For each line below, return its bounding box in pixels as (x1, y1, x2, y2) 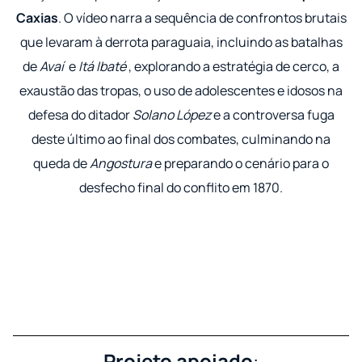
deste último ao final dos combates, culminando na (32, 130, 330, 149)
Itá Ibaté (78, 57, 126, 76)
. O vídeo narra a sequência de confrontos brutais (57, 9, 347, 27)
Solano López (132, 106, 211, 124)
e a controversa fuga (210, 106, 335, 124)
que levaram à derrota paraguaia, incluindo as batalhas (19, 33, 343, 52)
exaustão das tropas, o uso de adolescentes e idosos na (19, 82, 343, 100)
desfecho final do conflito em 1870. (79, 179, 283, 197)
